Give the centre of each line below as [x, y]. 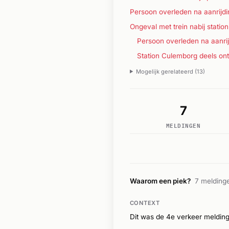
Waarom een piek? [160, 181]
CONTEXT [145, 203]
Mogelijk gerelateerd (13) [170, 71]
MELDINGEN [183, 125]
